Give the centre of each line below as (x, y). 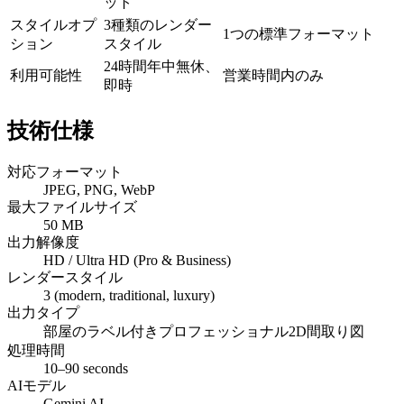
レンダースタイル (65, 278)
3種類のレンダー (158, 25)
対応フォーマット (65, 172)
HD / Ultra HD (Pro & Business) (137, 261)
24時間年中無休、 (161, 67)
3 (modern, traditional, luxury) (129, 296)
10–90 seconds (86, 369)
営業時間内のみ (273, 76)
